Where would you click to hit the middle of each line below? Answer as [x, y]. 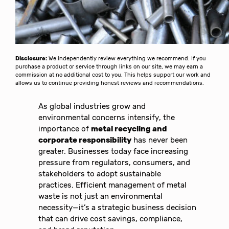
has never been [160, 140]
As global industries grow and [92, 106]
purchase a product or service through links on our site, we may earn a [109, 67]
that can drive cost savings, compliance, [111, 219]
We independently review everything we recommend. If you [127, 59]
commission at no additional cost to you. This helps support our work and [113, 75]
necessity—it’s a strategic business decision [118, 207]
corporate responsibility [85, 140]
